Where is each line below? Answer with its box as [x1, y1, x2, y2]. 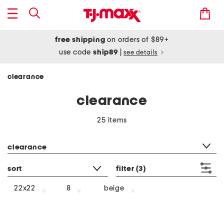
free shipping [55, 36, 105, 43]
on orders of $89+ [105, 36, 169, 43]
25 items [97, 116, 127, 124]
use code [58, 48, 93, 56]
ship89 [93, 48, 120, 56]
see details [123, 49, 158, 56]
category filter [7, 131, 54, 138]
